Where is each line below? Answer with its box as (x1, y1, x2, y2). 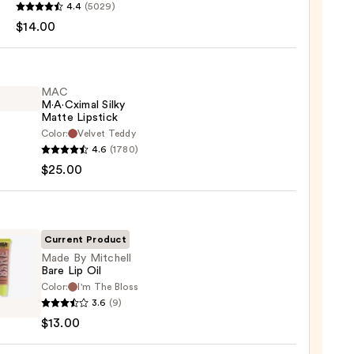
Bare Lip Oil (40, 265, 102, 277)
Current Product (43, 235, 127, 245)
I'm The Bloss (77, 282, 139, 292)
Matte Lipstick (40, 112, 119, 124)
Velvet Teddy (77, 129, 137, 139)
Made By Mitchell (40, 253, 132, 265)
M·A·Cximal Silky (40, 100, 126, 111)
